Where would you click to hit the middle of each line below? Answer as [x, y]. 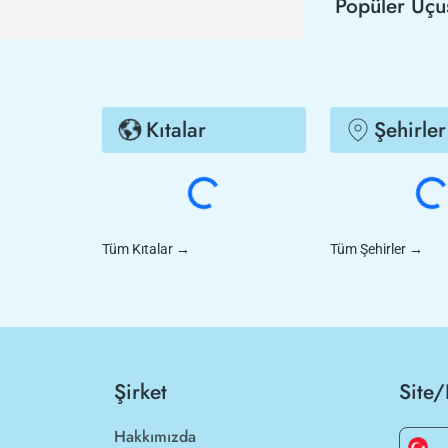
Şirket [140, 392]
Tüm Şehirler [368, 249]
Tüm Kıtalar [137, 249]
